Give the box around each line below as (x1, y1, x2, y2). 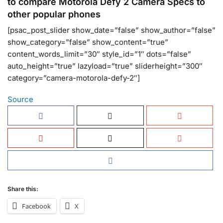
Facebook (22, 202, 51, 211)
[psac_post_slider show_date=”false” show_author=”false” (7, 25, 216, 35)
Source (7, 95, 33, 105)
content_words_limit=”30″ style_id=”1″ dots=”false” (7, 49, 191, 59)
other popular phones (7, 8, 101, 19)
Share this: (7, 185, 38, 193)
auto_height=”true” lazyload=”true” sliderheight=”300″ (7, 61, 203, 71)
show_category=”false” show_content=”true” (7, 37, 168, 47)
